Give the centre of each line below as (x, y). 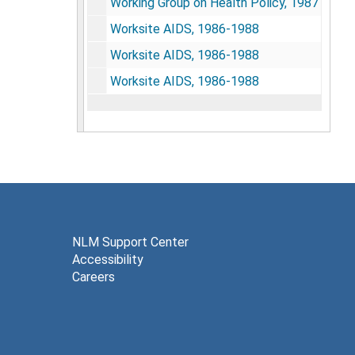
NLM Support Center (130, 242)
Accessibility (108, 259)
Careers (94, 277)
